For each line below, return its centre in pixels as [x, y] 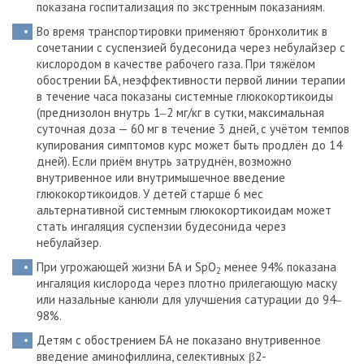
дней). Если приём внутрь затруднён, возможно [164, 161]
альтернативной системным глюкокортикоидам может [184, 210]
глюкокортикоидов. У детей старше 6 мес [150, 194]
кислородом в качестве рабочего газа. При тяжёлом [176, 64]
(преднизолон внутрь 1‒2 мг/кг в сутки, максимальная [180, 113]
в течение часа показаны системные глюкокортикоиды [185, 96]
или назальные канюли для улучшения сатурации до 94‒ [189, 299]
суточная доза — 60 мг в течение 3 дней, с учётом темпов [193, 129]
